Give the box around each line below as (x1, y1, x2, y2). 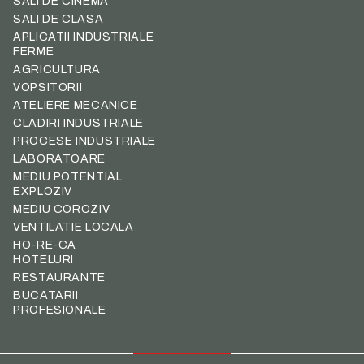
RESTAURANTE (13, 271, 106, 284)
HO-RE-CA (13, 239, 77, 252)
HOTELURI (13, 253, 75, 266)
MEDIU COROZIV (13, 203, 110, 216)
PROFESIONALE (13, 304, 106, 317)
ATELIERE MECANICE (13, 99, 138, 112)
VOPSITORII (13, 81, 83, 94)
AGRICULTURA (13, 63, 101, 76)
